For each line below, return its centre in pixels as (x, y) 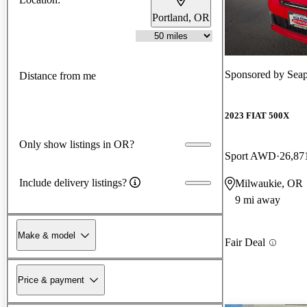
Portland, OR (181, 17)
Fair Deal (245, 243)
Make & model (47, 235)
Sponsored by (256, 74)
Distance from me (58, 76)
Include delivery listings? (73, 182)
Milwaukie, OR (269, 184)
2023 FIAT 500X (257, 116)
